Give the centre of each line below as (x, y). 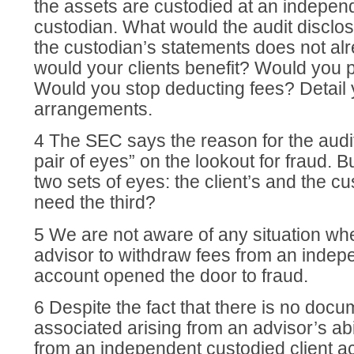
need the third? (95, 203)
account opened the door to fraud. (171, 276)
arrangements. (94, 109)
